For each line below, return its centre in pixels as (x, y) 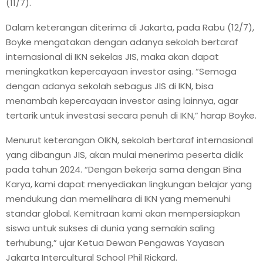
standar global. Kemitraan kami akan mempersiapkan (123, 213)
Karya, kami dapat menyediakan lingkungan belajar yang (129, 184)
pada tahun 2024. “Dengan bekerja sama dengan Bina (124, 169)
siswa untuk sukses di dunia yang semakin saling (110, 228)
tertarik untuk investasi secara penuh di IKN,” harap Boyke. (131, 115)
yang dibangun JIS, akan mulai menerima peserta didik (124, 154)
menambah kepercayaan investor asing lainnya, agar (122, 100)
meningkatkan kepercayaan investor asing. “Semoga (121, 71)
